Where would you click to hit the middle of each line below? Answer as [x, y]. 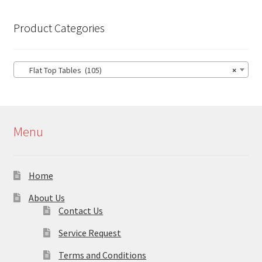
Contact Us [81, 211]
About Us [46, 198]
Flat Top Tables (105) [60, 70]
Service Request [90, 233]
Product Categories [59, 27]
